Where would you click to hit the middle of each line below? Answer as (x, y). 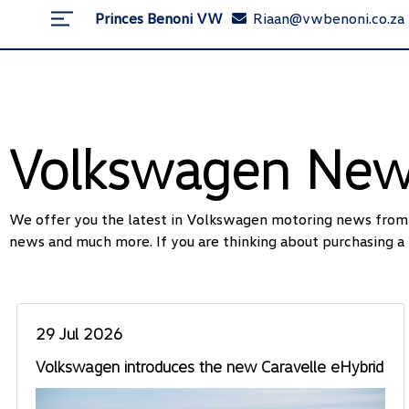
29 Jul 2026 (79, 333)
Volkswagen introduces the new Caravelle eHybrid (210, 366)
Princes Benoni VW (159, 18)
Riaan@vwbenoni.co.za (329, 18)
